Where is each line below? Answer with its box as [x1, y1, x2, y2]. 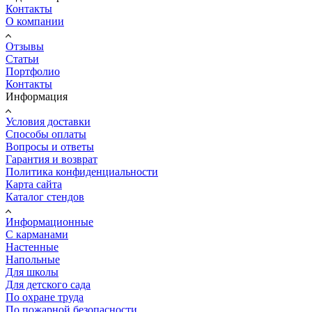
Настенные [6, 240, 58, 253]
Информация [6, 90, 68, 102]
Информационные [6, 215, 93, 228]
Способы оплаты [6, 127, 86, 140]
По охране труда [6, 290, 84, 303]
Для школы [6, 265, 58, 278]
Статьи [6, 52, 39, 65]
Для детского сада [6, 278, 91, 290]
